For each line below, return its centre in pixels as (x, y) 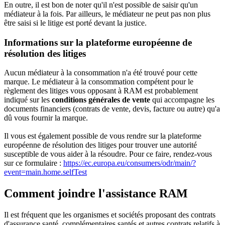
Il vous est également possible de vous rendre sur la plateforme (103, 136)
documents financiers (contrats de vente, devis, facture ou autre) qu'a (112, 109)
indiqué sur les (28, 100)
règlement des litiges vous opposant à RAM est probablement (101, 91)
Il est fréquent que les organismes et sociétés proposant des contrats (110, 215)
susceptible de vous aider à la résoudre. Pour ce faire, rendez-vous (108, 154)
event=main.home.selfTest (45, 172)
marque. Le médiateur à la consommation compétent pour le (99, 82)
